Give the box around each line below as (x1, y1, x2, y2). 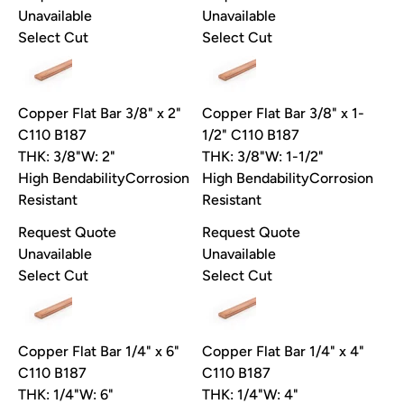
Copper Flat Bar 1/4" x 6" (18, 343, 179, 361)
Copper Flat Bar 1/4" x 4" (202, 343, 364, 361)
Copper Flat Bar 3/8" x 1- (202, 105, 364, 123)
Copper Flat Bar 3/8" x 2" (18, 105, 181, 123)
